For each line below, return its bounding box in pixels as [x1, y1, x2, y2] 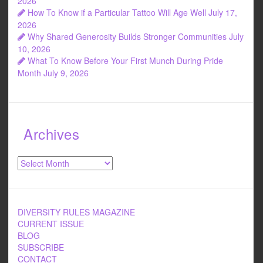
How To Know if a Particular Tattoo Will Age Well [28, 6, 206, 19]
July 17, [208, 6, 237, 19]
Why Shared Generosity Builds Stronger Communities [28, 31, 227, 43]
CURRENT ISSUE [18, 218, 84, 230]
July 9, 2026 [43, 67, 89, 79]
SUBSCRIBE [18, 241, 64, 254]
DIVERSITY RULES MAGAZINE [18, 206, 135, 218]
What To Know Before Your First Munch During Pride [28, 55, 223, 67]
